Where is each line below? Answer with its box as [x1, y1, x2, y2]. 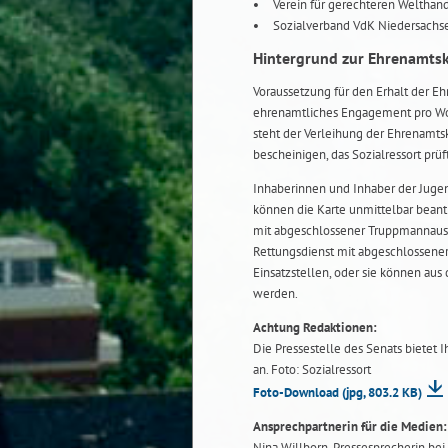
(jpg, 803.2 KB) [342, 383, 422, 401]
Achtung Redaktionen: [253, 318, 377, 336]
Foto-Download [253, 383, 342, 401]
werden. [253, 284, 298, 302]
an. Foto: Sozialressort [253, 360, 371, 378]
